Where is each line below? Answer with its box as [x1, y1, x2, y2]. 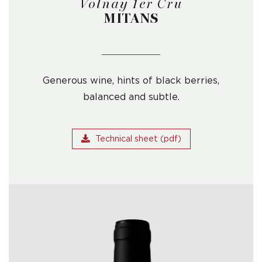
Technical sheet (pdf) [95, 135, 181, 144]
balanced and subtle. [82, 92, 180, 102]
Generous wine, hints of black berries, [43, 76, 219, 86]
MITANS [103, 11, 159, 27]
